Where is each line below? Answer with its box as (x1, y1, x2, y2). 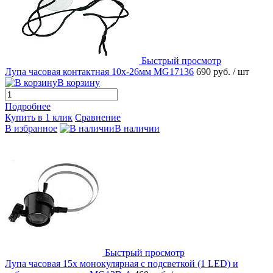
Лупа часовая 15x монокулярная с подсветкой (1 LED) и (5, 258, 238, 269)
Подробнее (5, 101, 51, 112)
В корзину (57, 77, 100, 88)
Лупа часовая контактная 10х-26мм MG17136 (5, 66, 194, 77)
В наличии (115, 122, 160, 133)
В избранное (5, 122, 57, 133)
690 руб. (196, 66, 233, 77)
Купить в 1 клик (5, 112, 73, 122)
